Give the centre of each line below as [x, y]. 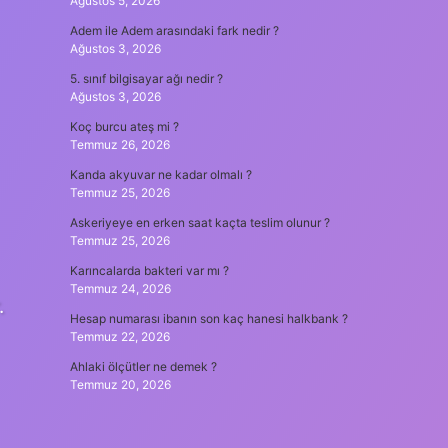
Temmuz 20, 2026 [120, 384]
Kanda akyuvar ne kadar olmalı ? [160, 174]
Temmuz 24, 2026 [120, 288]
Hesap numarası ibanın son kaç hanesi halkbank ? [208, 318]
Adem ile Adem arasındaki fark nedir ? [174, 30]
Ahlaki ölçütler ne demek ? [143, 366]
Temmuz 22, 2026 [119, 336]
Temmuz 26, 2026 [119, 144]
